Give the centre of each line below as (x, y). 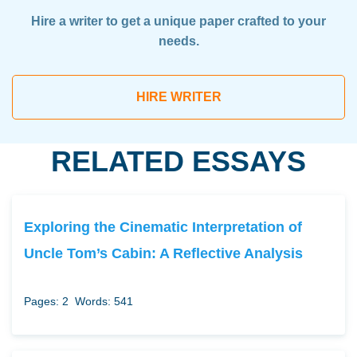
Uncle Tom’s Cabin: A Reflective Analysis (163, 253)
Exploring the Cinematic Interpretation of (163, 227)
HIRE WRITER (178, 97)
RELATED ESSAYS (178, 162)
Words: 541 (104, 302)
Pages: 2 (46, 302)
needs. (178, 41)
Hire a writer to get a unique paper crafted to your (178, 22)
